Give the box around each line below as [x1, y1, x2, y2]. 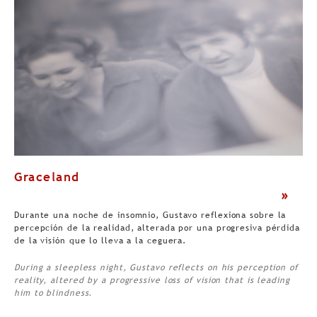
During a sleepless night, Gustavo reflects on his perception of [14, 263, 298, 273]
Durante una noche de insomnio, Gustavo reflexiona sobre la [14, 210, 287, 221]
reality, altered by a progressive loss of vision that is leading [14, 275, 290, 286]
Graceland [14, 170, 80, 185]
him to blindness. [14, 288, 93, 299]
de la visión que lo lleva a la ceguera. [14, 236, 187, 246]
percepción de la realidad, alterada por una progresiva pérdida [14, 223, 300, 234]
